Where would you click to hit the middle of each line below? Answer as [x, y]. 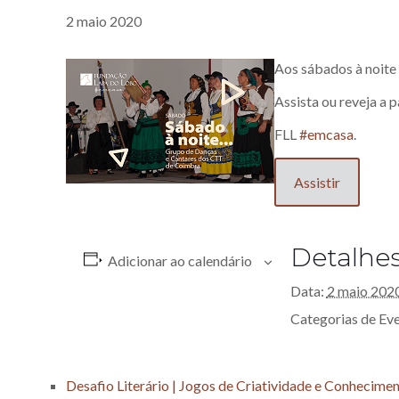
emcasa [331, 134]
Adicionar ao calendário [179, 261]
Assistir [318, 182]
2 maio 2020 [104, 21]
